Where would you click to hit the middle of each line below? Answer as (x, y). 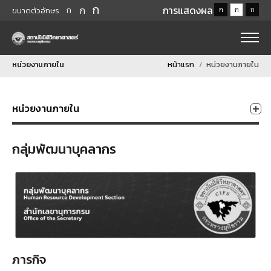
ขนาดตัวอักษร (36, 10)
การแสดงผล (188, 10)
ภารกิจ (29, 259)
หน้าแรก (181, 64)
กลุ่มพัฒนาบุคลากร (64, 149)
